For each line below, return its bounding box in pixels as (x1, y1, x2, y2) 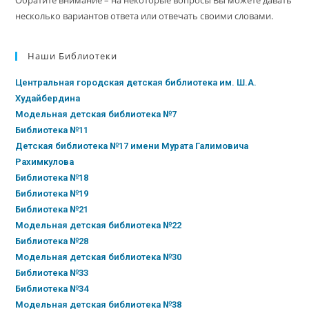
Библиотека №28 (15, 235, 89, 246)
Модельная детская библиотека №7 (15, 108, 177, 119)
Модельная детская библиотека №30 (15, 251, 182, 262)
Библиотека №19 (15, 188, 89, 199)
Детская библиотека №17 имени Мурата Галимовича (15, 140, 249, 151)
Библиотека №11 (15, 124, 89, 135)
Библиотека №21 (15, 203, 89, 215)
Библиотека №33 (15, 267, 89, 278)
